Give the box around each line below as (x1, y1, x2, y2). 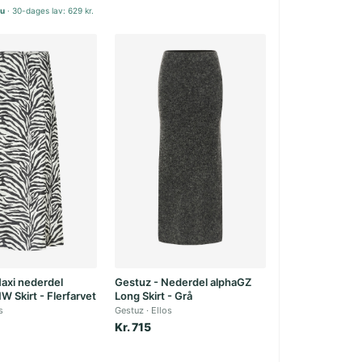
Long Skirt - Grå (115, 289, 193, 302)
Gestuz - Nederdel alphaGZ (115, 276, 252, 288)
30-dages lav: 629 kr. (12, 6, 95, 15)
